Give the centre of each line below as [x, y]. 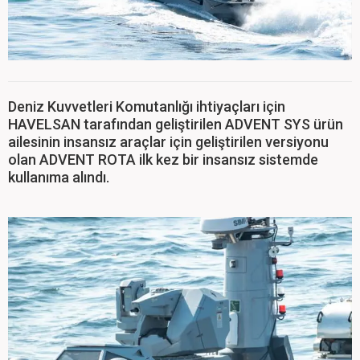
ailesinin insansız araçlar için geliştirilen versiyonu [168, 141]
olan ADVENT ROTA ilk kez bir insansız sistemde [163, 159]
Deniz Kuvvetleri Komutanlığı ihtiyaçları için [147, 106]
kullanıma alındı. [59, 177]
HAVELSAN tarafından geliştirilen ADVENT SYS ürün [176, 124]
